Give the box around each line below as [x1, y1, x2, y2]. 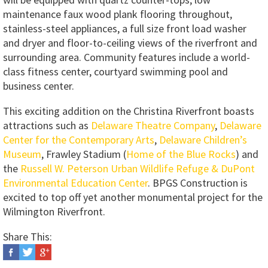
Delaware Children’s [159, 133, 247, 147]
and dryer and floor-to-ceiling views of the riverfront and [3, 36, 257, 50]
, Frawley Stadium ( [41, 147, 126, 162]
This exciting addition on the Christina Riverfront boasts [3, 104, 254, 118]
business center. [3, 79, 74, 93]
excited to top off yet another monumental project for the [3, 190, 263, 205]
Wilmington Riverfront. [3, 205, 105, 219]
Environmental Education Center [3, 176, 148, 190]
